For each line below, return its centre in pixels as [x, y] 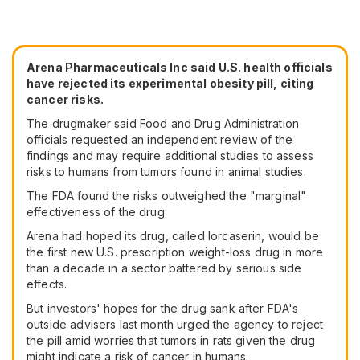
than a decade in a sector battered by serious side [164, 268]
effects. [47, 284]
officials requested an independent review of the [160, 139]
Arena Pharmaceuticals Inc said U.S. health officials [180, 67]
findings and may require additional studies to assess [170, 155]
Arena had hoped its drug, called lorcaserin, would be [173, 235]
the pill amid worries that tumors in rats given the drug [171, 340]
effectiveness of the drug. [97, 211]
